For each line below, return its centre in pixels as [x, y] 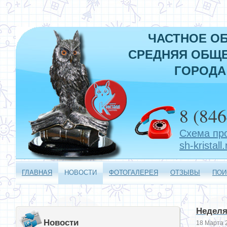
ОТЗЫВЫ [185, 173]
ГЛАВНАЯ [37, 173]
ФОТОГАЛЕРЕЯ [134, 173]
